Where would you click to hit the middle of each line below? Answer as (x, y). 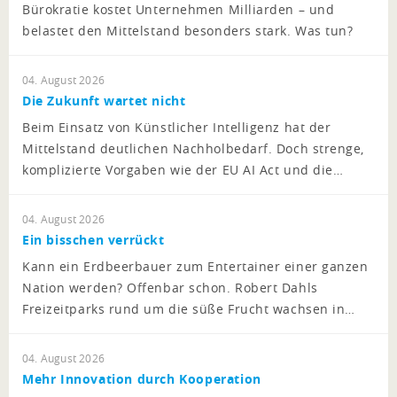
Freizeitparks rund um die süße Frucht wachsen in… (189, 309)
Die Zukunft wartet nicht (104, 101)
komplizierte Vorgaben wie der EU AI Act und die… (183, 170)
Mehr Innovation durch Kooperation (142, 379)
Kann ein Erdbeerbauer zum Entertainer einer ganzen (195, 267)
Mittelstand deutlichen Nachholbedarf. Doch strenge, (194, 149)
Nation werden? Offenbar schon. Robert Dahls (170, 288)
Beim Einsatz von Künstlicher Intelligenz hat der (177, 128)
